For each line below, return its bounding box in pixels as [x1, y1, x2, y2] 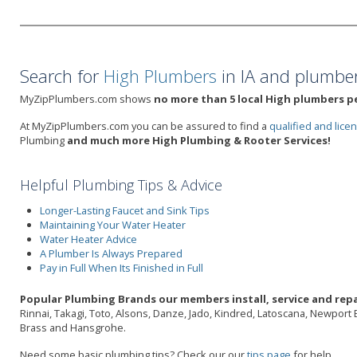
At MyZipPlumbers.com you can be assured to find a [20, 119, 269, 133]
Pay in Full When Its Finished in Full [40, 260, 203, 275]
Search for [20, 64, 104, 88]
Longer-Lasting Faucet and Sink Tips [40, 202, 210, 218]
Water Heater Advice [40, 231, 137, 246]
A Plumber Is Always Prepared [40, 245, 182, 261]
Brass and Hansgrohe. [20, 320, 126, 335]
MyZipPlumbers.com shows [20, 92, 154, 106]
